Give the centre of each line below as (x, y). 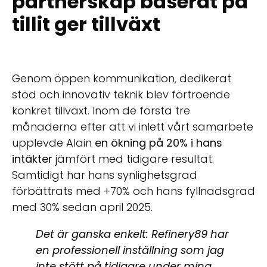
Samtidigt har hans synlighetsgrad (105, 175)
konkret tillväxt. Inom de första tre (101, 110)
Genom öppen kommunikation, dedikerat (122, 78)
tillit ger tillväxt (86, 24)
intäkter (32, 159)
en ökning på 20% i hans (159, 142)
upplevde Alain (53, 142)
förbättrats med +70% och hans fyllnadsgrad (133, 191)
